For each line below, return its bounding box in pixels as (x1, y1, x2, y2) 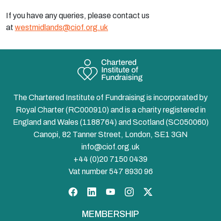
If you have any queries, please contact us (6, 11, 149, 20)
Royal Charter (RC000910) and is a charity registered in (15, 106, 206, 114)
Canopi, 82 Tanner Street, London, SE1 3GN (33, 130, 188, 139)
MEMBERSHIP (82, 209, 139, 219)
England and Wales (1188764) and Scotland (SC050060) (12, 118, 209, 126)
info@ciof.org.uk (81, 143, 140, 151)
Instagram (133, 184, 176, 194)
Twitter (152, 184, 181, 194)
